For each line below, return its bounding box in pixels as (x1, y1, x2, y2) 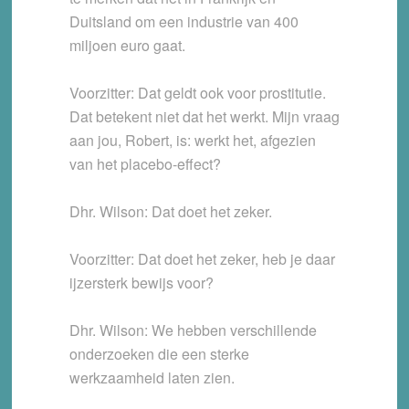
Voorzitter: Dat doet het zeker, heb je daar (68, 248, 335, 270)
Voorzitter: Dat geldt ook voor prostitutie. (68, 82, 326, 104)
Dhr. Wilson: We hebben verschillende (68, 320, 317, 341)
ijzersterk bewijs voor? (68, 272, 214, 294)
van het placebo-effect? (68, 153, 221, 175)
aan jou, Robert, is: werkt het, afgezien (68, 130, 316, 152)
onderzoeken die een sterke (68, 343, 249, 365)
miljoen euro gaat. (68, 35, 185, 57)
